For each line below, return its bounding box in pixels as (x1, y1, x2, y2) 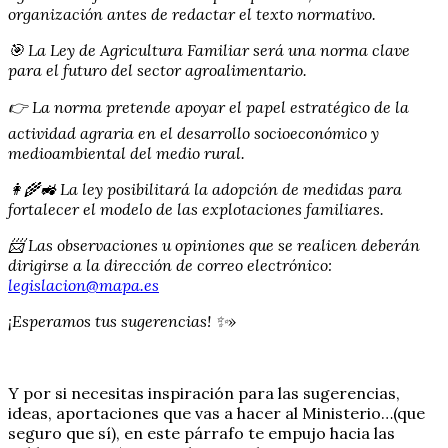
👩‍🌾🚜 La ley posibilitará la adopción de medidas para (8, 178, 402, 199)
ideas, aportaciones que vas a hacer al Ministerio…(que (8, 402, 425, 423)
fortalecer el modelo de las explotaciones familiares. (8, 198, 384, 219)
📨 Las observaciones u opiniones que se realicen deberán (8, 234, 420, 255)
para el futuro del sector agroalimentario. (8, 59, 307, 80)
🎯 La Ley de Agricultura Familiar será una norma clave (8, 39, 410, 60)
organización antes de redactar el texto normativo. (8, 3, 376, 24)
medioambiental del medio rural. (8, 142, 245, 163)
